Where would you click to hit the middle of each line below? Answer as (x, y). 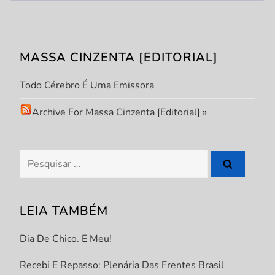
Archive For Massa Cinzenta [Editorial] (116, 112)
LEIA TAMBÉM (64, 211)
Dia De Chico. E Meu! (66, 238)
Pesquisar (41, 157)
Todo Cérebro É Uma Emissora (87, 85)
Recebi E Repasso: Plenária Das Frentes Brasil (122, 265)
